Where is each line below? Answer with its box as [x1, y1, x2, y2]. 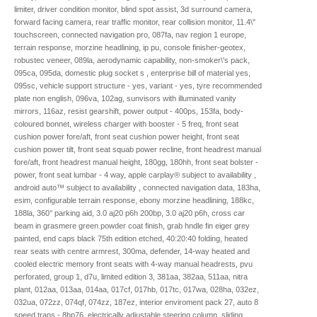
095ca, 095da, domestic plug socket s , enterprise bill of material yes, [14, 68, 250, 77]
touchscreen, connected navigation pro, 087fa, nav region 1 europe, [14, 30, 246, 39]
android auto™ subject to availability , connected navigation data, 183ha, [14, 183, 260, 192]
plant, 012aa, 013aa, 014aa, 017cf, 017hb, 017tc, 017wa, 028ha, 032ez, [14, 284, 259, 294]
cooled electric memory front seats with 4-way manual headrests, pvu [14, 259, 253, 268]
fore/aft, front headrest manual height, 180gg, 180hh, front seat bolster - [14, 157, 258, 166]
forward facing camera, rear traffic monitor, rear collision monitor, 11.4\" [14, 17, 255, 26]
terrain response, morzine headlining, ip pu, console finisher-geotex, [14, 42, 246, 52]
